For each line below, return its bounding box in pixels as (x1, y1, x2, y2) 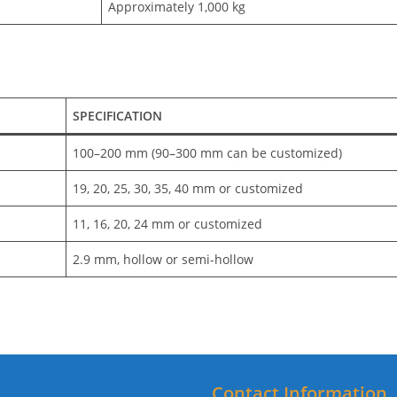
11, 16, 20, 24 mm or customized (73, 215, 263, 233)
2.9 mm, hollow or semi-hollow (73, 251, 254, 269)
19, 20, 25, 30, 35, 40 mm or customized (73, 180, 304, 198)
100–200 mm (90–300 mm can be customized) (73, 144, 343, 162)
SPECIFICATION (73, 107, 163, 125)
